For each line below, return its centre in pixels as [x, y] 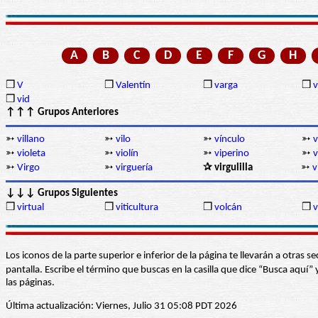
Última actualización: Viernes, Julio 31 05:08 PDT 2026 [121, 307]
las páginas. [30, 283]
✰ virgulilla [228, 168]
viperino [232, 154]
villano [31, 140]
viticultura [137, 208]
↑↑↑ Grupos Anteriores [62, 113]
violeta [31, 154]
